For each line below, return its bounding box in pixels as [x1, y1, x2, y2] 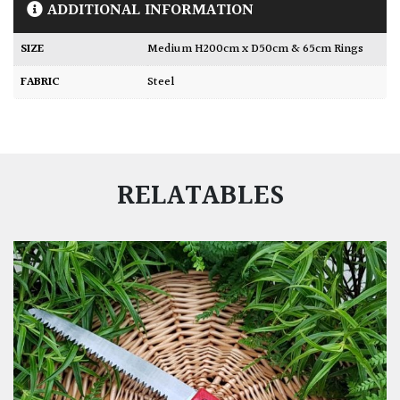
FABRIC [21, 72, 60, 93]
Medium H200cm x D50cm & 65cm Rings [158, 39, 363, 60]
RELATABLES [116, 174, 284, 221]
